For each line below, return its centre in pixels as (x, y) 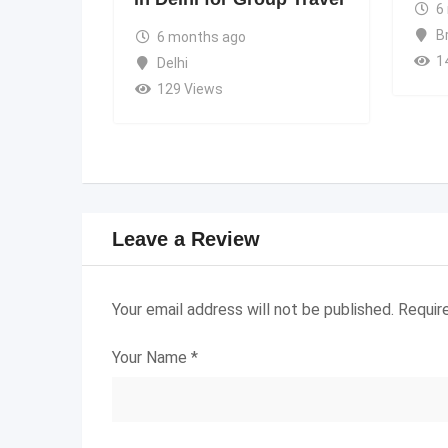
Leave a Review (186, 238)
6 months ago (201, 36)
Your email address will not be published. (253, 309)
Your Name (151, 357)
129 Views (189, 88)
